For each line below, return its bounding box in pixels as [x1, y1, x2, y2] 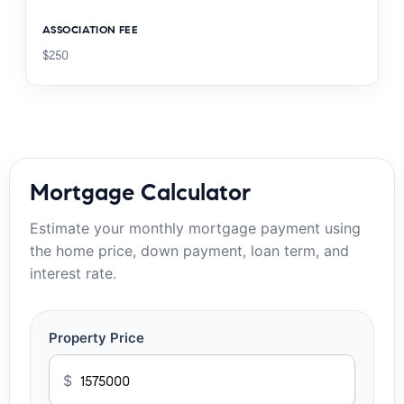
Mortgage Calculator [30, 178, 251, 207]
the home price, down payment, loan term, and [30, 242, 349, 261]
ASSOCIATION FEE [42, 23, 139, 37]
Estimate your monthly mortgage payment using [30, 219, 361, 238]
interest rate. [30, 264, 116, 283]
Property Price [49, 329, 144, 347]
